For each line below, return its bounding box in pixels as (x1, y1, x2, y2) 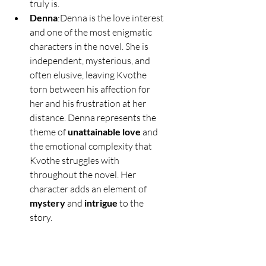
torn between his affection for (30, 83, 152, 96)
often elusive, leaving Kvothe (30, 69, 148, 81)
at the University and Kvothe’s (30, 240, 154, 252)
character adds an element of (30, 183, 148, 195)
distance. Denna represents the (30, 112, 158, 124)
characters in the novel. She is (30, 40, 150, 53)
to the (118, 197, 145, 210)
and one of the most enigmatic (30, 26, 154, 39)
